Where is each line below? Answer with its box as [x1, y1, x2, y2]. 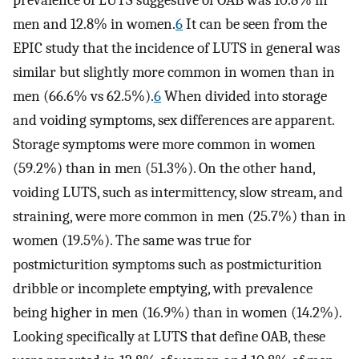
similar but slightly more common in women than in [13, 63, 335, 82]
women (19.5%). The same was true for [13, 232, 252, 250]
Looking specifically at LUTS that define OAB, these [13, 328, 325, 346]
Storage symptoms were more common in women [13, 135, 316, 154]
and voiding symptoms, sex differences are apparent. [13, 111, 334, 130]
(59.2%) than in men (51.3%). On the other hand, [13, 159, 315, 178]
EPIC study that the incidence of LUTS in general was [13, 39, 340, 58]
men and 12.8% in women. [13, 15, 175, 34]
